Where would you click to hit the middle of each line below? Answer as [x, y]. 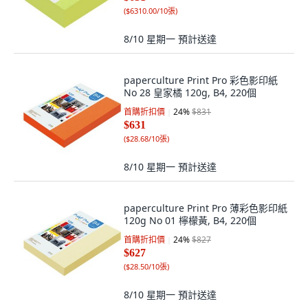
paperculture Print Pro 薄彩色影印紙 [206, 208]
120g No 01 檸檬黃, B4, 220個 [190, 220]
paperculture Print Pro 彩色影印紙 [201, 80]
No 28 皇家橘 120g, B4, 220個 [190, 92]
